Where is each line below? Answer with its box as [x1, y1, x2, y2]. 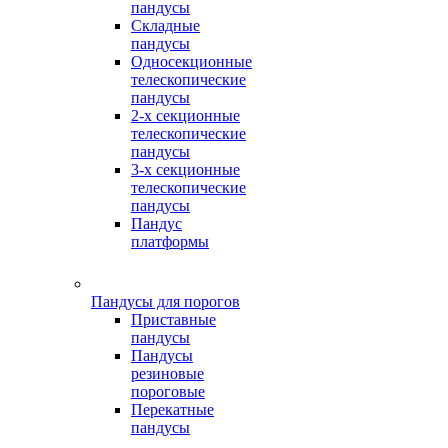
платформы [131, 233, 209, 250]
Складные [131, 17, 200, 34]
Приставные [131, 311, 216, 328]
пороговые [131, 383, 205, 400]
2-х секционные [131, 107, 240, 124]
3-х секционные [131, 161, 240, 178]
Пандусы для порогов [91, 293, 240, 310]
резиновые [131, 365, 204, 382]
